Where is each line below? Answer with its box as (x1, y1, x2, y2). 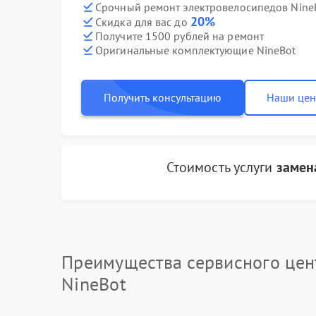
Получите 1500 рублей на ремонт (95, 28, 264, 43)
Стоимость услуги (166, 158, 276, 176)
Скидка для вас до (95, 15, 190, 29)
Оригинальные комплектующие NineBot (95, 42, 296, 57)
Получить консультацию (104, 90, 221, 104)
